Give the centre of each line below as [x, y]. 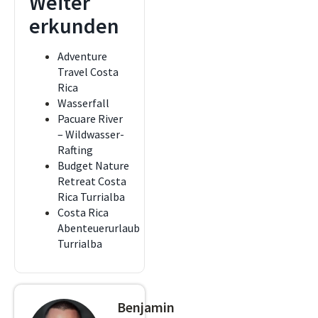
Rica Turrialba [91, 197]
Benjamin [146, 307]
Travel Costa [88, 72]
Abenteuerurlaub [99, 228]
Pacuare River [90, 119]
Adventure [82, 56]
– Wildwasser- [91, 134]
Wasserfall [83, 103]
